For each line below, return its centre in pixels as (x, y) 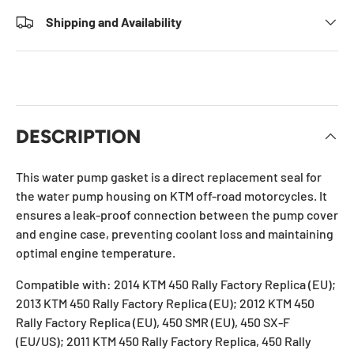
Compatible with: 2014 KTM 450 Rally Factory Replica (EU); (176, 284)
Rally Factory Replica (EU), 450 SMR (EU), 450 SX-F (153, 322)
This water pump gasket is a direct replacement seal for (169, 176)
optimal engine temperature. (96, 252)
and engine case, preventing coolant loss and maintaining (175, 233)
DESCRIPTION (78, 136)
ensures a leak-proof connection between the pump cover (177, 214)
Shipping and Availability (114, 22)
